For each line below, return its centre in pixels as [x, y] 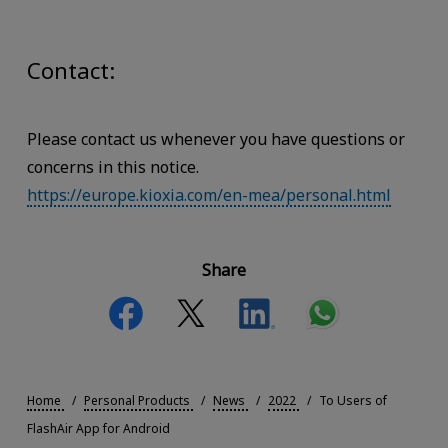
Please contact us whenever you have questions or [215, 138]
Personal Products [136, 401]
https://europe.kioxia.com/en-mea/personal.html [208, 194]
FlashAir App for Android [98, 429]
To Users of [352, 401]
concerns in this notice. [112, 166]
